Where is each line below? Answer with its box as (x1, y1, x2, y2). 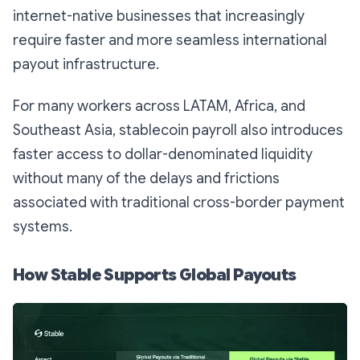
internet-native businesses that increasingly (13, 7, 305, 26)
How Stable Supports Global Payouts (13, 265, 297, 286)
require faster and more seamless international (13, 31, 327, 50)
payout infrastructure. (13, 55, 159, 74)
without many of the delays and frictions (13, 170, 280, 188)
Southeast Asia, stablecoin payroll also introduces (13, 121, 343, 140)
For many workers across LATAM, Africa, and (13, 97, 305, 116)
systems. (13, 218, 72, 236)
